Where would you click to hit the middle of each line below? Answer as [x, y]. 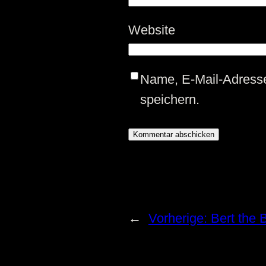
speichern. [170, 99]
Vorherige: [180, 218]
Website [152, 30]
